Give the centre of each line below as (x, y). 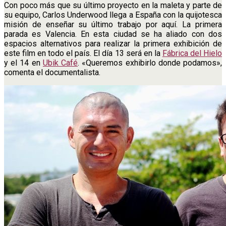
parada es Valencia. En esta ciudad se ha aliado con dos (113, 34)
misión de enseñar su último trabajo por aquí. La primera (113, 25)
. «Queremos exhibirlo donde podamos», (150, 63)
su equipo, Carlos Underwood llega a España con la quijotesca (113, 15)
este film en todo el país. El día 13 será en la (83, 53)
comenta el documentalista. (52, 73)
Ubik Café (60, 63)
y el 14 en (23, 63)
